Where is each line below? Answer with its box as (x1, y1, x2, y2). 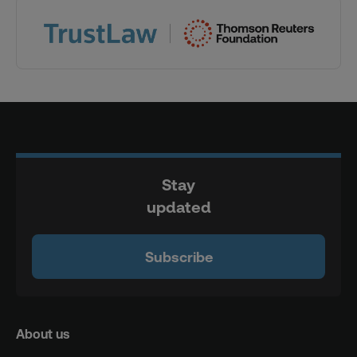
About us (16, 327, 69, 343)
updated (146, 198, 211, 218)
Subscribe (144, 248, 213, 265)
